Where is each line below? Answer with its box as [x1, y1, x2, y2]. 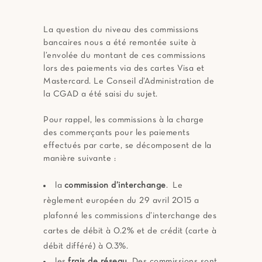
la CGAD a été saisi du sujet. [43, 90, 158, 99]
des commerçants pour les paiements [43, 129, 189, 137]
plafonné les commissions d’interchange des [43, 212, 216, 220]
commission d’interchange [64, 181, 166, 190]
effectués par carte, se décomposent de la [43, 142, 212, 150]
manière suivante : [43, 154, 116, 163]
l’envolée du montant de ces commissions [43, 51, 206, 60]
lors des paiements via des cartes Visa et [43, 64, 205, 73]
